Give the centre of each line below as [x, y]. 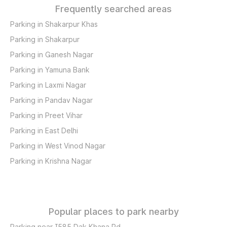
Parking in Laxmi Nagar [48, 85]
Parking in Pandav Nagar [51, 100]
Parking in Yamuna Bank [50, 70]
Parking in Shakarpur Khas [54, 24]
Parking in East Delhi [44, 130]
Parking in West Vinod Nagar [58, 146]
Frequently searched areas [113, 9]
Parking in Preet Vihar [46, 115]
